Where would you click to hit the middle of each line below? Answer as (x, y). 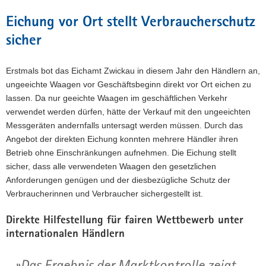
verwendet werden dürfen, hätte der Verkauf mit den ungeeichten (128, 111)
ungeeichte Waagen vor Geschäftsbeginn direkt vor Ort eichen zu (129, 84)
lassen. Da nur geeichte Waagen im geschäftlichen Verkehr (117, 98)
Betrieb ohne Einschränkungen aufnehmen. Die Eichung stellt (121, 152)
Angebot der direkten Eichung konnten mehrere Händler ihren (122, 139)
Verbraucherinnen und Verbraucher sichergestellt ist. (106, 193)
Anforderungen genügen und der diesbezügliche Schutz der (118, 180)
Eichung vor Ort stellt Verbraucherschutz (131, 23)
